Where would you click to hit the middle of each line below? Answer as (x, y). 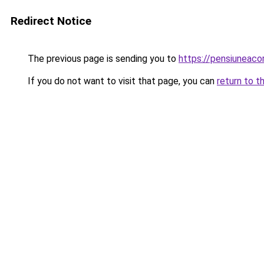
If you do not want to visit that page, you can (121, 81)
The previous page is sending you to (102, 59)
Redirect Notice (51, 21)
